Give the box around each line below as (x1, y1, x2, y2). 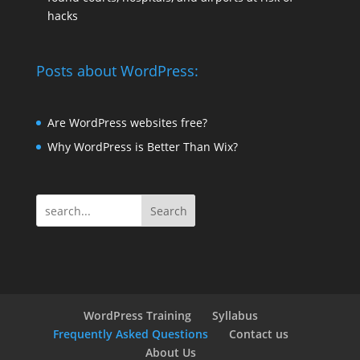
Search (149, 202, 187, 219)
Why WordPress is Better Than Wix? (47, 138, 238, 154)
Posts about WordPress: (35, 60, 198, 80)
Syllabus (212, 308, 259, 324)
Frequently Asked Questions (53, 326, 209, 342)
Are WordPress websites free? (47, 114, 207, 130)
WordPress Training (84, 308, 192, 324)
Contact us (229, 326, 289, 342)
